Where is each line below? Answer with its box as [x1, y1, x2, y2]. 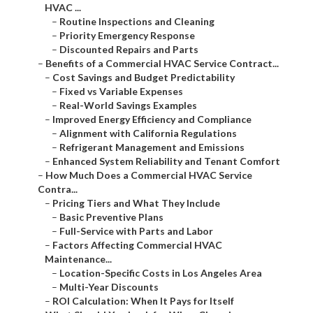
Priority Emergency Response [59, 29, 195, 42]
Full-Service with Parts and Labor [59, 225, 213, 238]
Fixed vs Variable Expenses [59, 85, 183, 98]
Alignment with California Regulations [59, 127, 237, 140]
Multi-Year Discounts [59, 281, 159, 293]
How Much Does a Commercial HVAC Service [45, 169, 252, 182]
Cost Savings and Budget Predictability [52, 71, 235, 84]
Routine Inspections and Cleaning [59, 15, 214, 28]
